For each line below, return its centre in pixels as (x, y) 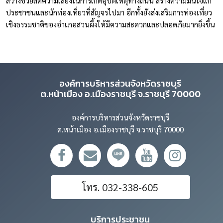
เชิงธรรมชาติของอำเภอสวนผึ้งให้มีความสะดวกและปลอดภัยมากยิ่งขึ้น (111, 24)
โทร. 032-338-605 (120, 187)
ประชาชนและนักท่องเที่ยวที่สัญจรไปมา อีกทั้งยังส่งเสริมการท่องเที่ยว (109, 12)
